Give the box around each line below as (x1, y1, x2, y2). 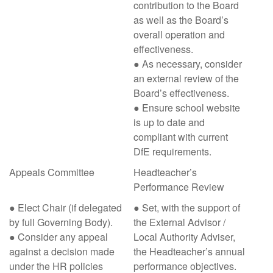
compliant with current (133, 130, 228, 144)
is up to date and (133, 115, 205, 129)
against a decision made (9, 244, 115, 258)
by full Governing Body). (9, 215, 113, 229)
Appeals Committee (9, 165, 94, 179)
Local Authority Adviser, (133, 230, 235, 244)
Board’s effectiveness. (133, 86, 229, 100)
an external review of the (133, 71, 239, 85)
